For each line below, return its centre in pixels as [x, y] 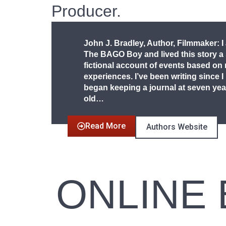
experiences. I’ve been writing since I [154, 76]
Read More [106, 126]
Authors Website [177, 127]
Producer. [86, 11]
